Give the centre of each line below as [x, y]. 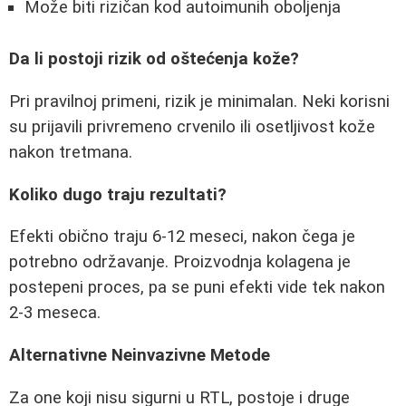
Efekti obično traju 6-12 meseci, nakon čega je [182, 237]
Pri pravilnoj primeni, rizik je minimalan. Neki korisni [199, 102]
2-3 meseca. [55, 313]
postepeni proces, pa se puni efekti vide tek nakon [197, 288]
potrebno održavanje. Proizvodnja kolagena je [180, 262]
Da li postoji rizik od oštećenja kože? [154, 59]
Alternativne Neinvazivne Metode [140, 356]
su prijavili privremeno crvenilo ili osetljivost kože [192, 127]
